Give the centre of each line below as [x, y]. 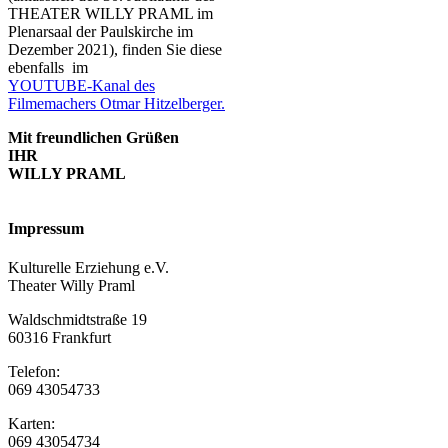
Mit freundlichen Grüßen [95, 137]
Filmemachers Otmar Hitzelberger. [116, 103]
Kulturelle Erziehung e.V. [88, 268]
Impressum [46, 229]
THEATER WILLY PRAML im [110, 13]
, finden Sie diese [168, 49]
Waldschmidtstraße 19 [77, 320]
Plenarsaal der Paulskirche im [100, 31]
